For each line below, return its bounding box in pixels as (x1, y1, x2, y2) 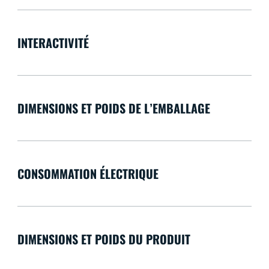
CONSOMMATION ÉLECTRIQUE (17, 165, 159, 183)
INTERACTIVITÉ (17, 34, 89, 52)
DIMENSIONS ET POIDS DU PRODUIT (17, 230, 190, 249)
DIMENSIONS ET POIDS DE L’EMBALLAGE (17, 99, 210, 118)
